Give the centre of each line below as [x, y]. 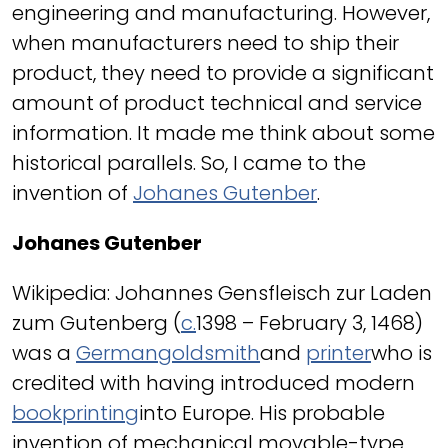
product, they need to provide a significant [223, 73]
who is [401, 353]
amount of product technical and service [217, 103]
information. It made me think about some [223, 133]
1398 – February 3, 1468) [309, 323]
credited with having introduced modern [213, 383]
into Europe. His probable [262, 413]
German [117, 353]
